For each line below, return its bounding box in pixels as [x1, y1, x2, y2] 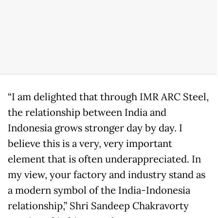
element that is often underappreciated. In [8, 153, 201, 166]
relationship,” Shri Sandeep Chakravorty [8, 200, 189, 213]
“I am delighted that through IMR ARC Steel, [8, 91, 209, 104]
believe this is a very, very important [8, 137, 172, 150]
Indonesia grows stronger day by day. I [8, 122, 182, 135]
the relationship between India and [8, 106, 166, 119]
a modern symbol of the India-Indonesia [8, 184, 190, 197]
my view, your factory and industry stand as [8, 168, 205, 182]
